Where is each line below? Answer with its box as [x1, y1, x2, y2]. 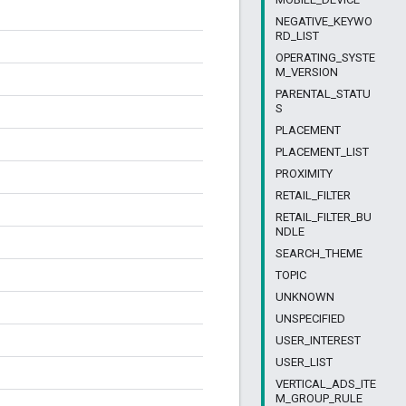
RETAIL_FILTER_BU [275, 210, 372, 224]
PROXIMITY [275, 167, 333, 180]
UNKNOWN [275, 290, 334, 304]
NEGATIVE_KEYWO [275, 14, 372, 28]
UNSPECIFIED [275, 312, 345, 325]
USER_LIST [275, 355, 333, 369]
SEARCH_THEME [275, 246, 362, 260]
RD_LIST [275, 29, 319, 43]
